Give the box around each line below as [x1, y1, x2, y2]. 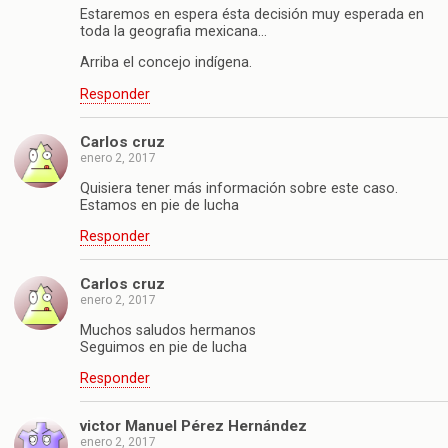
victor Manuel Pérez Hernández [80, 417, 307, 436]
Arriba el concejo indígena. [80, 54, 252, 72]
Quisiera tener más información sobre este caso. [80, 179, 398, 197]
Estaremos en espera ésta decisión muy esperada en [80, 5, 424, 23]
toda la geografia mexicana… [80, 22, 267, 40]
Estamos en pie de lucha [80, 196, 239, 214]
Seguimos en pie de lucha [80, 338, 247, 356]
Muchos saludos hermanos [80, 321, 256, 339]
